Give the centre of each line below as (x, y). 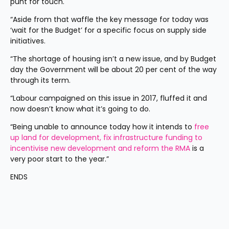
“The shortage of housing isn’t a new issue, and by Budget (113, 59)
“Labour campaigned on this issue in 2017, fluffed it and (109, 98)
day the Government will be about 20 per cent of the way (113, 70)
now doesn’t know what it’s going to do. (80, 109)
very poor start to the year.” (60, 159)
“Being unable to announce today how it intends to (102, 127)
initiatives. (28, 41)
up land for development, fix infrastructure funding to (106, 138)
